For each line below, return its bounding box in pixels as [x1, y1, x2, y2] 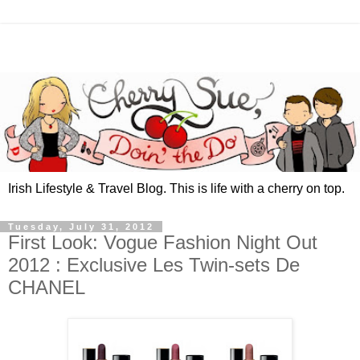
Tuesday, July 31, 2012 [8, 222, 154, 232]
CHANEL [8, 276, 85, 299]
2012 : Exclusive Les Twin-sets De [8, 254, 300, 276]
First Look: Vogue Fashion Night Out [8, 231, 317, 254]
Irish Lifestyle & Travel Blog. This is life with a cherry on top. [8, 182, 345, 196]
